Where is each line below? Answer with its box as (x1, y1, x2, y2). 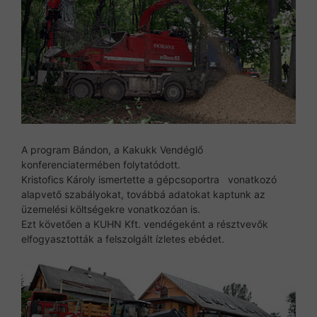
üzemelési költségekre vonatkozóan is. (21, 202, 200, 215)
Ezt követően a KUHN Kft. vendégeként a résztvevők (21, 217, 268, 230)
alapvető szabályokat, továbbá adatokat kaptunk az (21, 188, 265, 200)
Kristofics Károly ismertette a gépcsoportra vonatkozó (21, 173, 277, 185)
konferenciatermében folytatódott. (21, 158, 180, 171)
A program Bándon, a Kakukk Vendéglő (21, 143, 203, 156)
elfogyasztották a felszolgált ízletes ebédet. (21, 232, 224, 245)
